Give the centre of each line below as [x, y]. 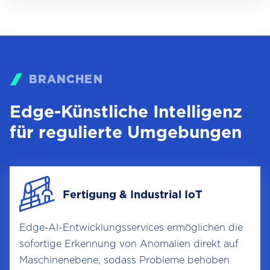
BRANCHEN [66, 80]
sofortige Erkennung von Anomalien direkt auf [129, 244]
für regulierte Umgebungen [126, 132]
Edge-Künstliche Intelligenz [126, 112]
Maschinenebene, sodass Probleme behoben [124, 260]
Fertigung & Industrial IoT [133, 194]
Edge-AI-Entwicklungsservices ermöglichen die [131, 228]
